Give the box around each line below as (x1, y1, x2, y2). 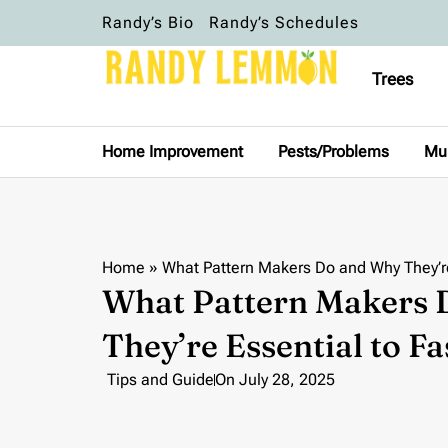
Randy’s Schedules (209, 13, 359, 32)
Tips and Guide (107, 369, 214, 389)
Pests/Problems (278, 142, 389, 161)
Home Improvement (102, 142, 243, 161)
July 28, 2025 (239, 369, 335, 389)
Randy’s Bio (102, 13, 194, 32)
